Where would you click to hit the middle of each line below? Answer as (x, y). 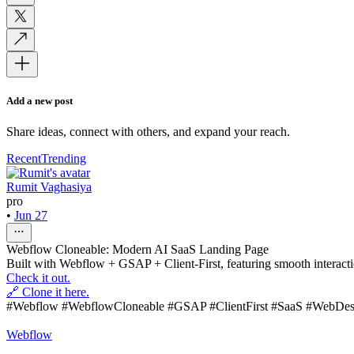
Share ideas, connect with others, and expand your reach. (148, 132)
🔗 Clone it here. (48, 292)
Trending (64, 159)
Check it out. (38, 278)
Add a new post (40, 100)
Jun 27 (31, 216)
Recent (24, 159)
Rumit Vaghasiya (49, 187)
